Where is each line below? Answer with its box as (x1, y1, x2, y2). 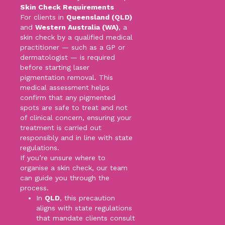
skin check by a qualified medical (20, 33, 133, 42)
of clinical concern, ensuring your (20, 114, 132, 122)
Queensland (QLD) (66, 13, 132, 22)
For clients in (20, 13, 66, 22)
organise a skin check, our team (20, 164, 128, 172)
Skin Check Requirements (20, 3, 114, 12)
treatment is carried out (20, 124, 101, 132)
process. (20, 184, 49, 192)
